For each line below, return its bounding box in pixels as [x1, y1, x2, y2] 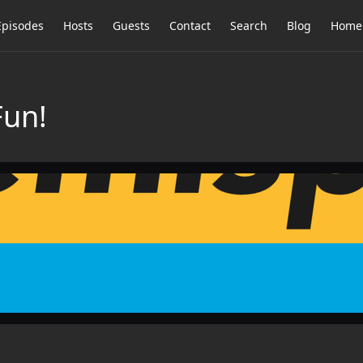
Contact [169, 18, 211, 33]
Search [230, 18, 267, 33]
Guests [113, 18, 150, 33]
